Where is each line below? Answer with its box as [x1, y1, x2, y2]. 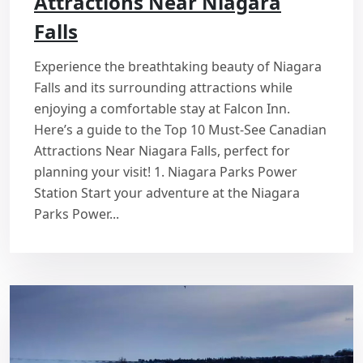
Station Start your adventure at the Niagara [34, 184, 300, 203]
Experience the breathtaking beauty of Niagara [34, 58, 322, 76]
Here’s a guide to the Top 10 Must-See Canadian [34, 121, 327, 139]
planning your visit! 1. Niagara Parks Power [34, 163, 297, 181]
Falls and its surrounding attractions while [34, 79, 293, 97]
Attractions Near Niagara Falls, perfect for [34, 142, 290, 160]
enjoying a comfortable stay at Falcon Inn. [34, 100, 290, 118]
